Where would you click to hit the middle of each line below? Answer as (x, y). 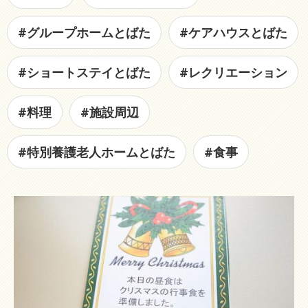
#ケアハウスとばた (233, 32)
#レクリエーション (233, 72)
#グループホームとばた (84, 32)
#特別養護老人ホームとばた (97, 152)
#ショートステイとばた (84, 72)
